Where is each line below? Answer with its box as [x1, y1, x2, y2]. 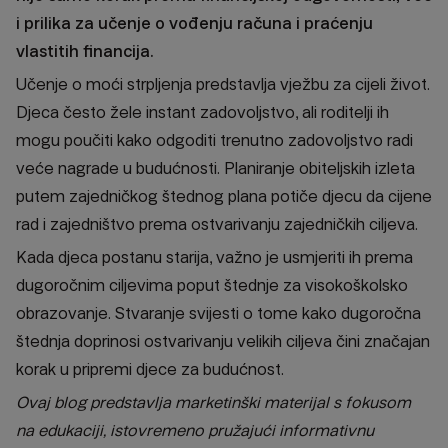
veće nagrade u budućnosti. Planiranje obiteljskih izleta [16, 158, 415, 178]
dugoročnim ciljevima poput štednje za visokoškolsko [16, 275, 408, 295]
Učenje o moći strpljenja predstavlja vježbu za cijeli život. [16, 74, 430, 94]
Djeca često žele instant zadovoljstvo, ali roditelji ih [16, 102, 389, 122]
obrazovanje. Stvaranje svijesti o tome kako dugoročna [16, 303, 421, 323]
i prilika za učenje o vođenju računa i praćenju [16, 13, 373, 33]
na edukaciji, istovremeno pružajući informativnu [16, 420, 374, 440]
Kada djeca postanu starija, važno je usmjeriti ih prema [16, 247, 413, 267]
